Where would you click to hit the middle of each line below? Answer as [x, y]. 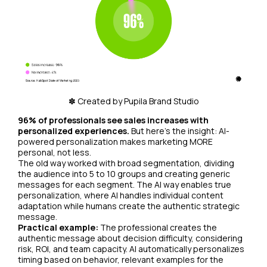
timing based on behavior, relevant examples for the [121, 259]
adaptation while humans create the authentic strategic [129, 206]
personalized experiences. [74, 131]
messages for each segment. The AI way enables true [125, 184]
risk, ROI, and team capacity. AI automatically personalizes [131, 249]
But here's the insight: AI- [179, 131]
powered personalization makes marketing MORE [115, 141]
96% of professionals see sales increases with [113, 120]
